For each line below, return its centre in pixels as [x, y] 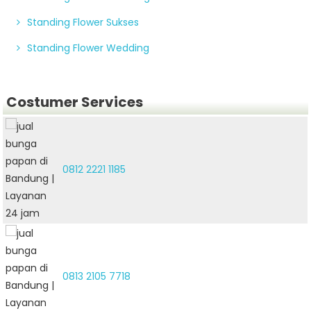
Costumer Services [75, 102]
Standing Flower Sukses [83, 22]
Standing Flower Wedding [89, 48]
